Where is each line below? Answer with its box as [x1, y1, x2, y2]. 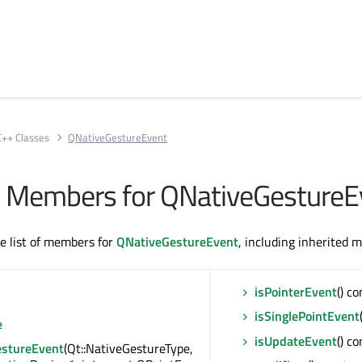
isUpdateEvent [255, 330, 337, 351]
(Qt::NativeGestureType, [64, 339, 193, 359]
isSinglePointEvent [255, 306, 360, 326]
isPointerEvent [255, 282, 337, 301]
